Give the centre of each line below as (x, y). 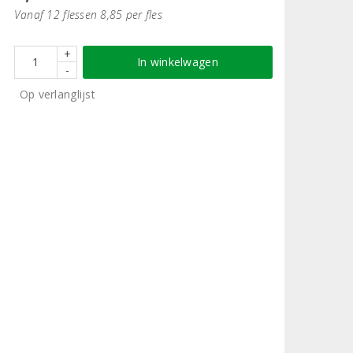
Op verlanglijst (57, 94)
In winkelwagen (178, 61)
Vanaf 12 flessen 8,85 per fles (88, 14)
